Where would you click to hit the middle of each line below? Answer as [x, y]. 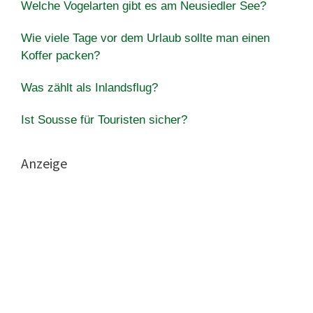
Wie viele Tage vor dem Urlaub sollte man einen [145, 38]
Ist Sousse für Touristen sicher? [104, 119]
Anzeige [44, 163]
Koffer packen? [60, 55]
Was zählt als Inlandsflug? [89, 87]
